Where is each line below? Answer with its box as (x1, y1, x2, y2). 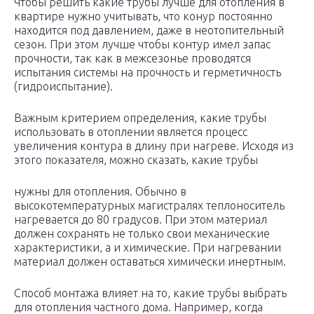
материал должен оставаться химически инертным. (14, 255, 286, 268)
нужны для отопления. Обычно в (14, 185, 186, 198)
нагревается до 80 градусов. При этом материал (14, 213, 267, 226)
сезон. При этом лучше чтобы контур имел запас (14, 38, 271, 50)
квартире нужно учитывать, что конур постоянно (14, 10, 273, 22)
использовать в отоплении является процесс (14, 125, 247, 138)
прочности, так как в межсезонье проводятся (14, 52, 251, 64)
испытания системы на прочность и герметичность (14, 66, 281, 78)
